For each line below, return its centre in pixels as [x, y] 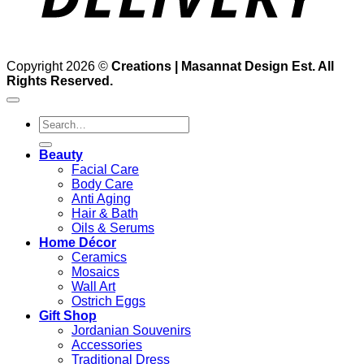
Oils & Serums [113, 228]
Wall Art [93, 287]
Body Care [102, 184]
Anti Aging [101, 199]
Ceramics [99, 258]
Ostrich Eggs [108, 301]
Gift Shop [68, 316]
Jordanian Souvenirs [131, 331]
